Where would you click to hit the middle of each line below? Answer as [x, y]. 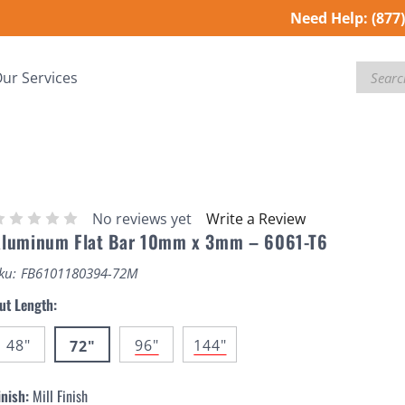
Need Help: [329, 18]
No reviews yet [142, 218]
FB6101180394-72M [80, 273]
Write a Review [256, 218]
